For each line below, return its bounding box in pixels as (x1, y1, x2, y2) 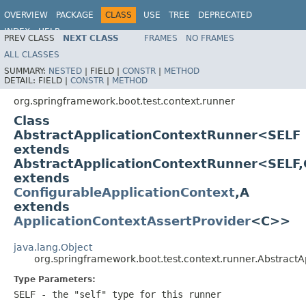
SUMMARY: (4, 66, 48, 76)
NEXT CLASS (63, 33, 119, 43)
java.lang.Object (14, 241, 92, 253)
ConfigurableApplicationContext (14, 184, 235, 199)
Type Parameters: (14, 274, 96, 284)
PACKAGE (56, 10, 94, 20)
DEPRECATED (198, 10, 252, 20)
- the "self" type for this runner (36, 288, 221, 300)
